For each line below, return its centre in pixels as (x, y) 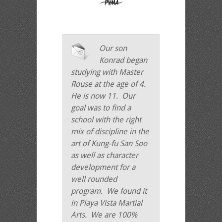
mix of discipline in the (110, 132)
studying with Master (107, 72)
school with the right (106, 120)
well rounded (94, 179)
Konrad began (123, 60)
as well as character (105, 155)
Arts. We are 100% (104, 215)
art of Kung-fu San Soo (109, 143)
